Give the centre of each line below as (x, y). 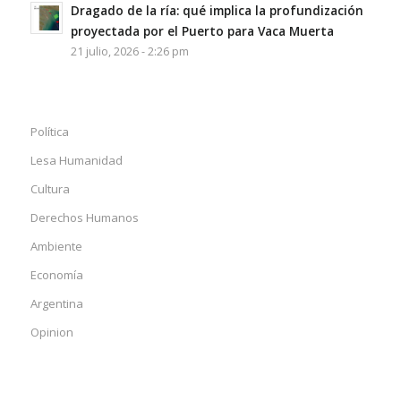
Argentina (56, 303)
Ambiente (56, 246)
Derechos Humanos (84, 218)
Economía (56, 275)
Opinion (51, 332)
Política (49, 132)
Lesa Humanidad (76, 160)
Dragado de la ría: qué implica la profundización (217, 10)
